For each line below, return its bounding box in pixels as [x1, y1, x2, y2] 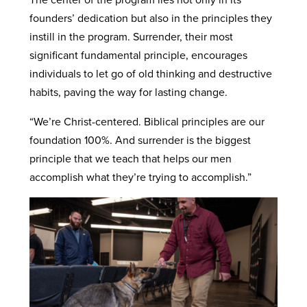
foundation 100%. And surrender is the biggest [29, 132, 251, 147]
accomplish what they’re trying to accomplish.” [29, 169, 254, 184]
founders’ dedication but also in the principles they [29, 10, 272, 25]
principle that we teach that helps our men [29, 150, 232, 166]
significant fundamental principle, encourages [29, 47, 247, 62]
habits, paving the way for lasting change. [29, 84, 230, 99]
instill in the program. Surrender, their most [29, 28, 233, 44]
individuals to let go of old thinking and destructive [29, 65, 272, 81]
